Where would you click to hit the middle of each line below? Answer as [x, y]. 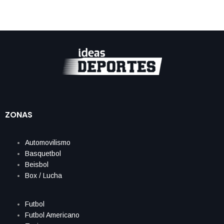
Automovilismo [48, 142]
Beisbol [37, 164]
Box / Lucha [43, 175]
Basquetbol [43, 153]
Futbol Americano [52, 215]
